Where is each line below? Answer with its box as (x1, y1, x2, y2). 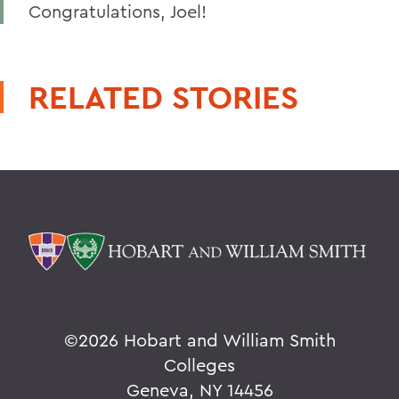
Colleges (164, 354, 235, 377)
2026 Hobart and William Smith (77, 329, 336, 352)
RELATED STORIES (28, 77, 298, 118)
